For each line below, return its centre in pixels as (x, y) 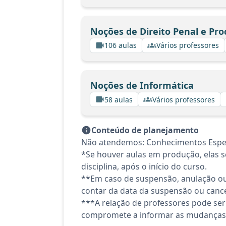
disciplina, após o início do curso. (144, 166)
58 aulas (119, 99)
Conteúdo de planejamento (145, 130)
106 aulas (121, 45)
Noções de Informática (142, 85)
